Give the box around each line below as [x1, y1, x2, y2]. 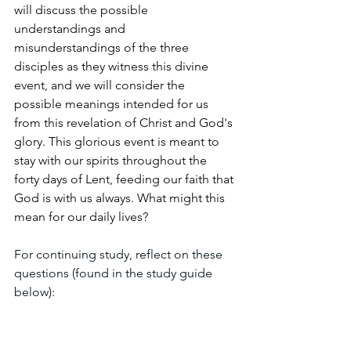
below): [14, 284, 55, 300]
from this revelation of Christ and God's [14, 115, 236, 131]
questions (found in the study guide [14, 266, 215, 281]
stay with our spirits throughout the [14, 153, 210, 168]
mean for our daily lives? [14, 209, 148, 225]
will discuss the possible [14, 2, 151, 18]
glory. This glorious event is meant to [14, 134, 223, 150]
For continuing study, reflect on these [14, 247, 226, 262]
